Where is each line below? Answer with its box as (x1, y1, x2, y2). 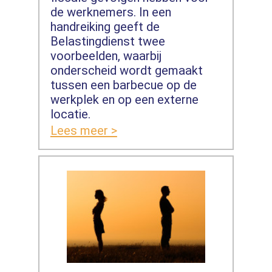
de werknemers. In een (50, 4, 171, 19)
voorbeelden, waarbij (50, 48, 161, 63)
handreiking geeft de (50, 19, 160, 34)
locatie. (50, 106, 90, 121)
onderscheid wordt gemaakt (50, 63, 203, 78)
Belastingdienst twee (50, 33, 165, 49)
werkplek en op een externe (50, 92, 199, 107)
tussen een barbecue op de (50, 77, 197, 92)
